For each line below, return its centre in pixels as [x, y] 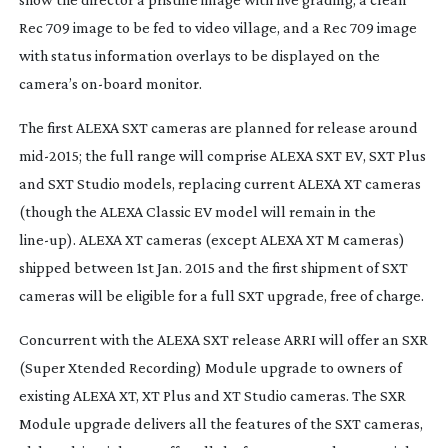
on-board [111, 83]
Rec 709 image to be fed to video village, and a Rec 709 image [217, 27]
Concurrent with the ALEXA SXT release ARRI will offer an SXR [223, 339]
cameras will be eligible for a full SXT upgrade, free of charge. [221, 295]
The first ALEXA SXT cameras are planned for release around [218, 127]
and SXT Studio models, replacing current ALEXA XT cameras [219, 183]
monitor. [172, 83]
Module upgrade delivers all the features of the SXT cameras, [220, 423]
